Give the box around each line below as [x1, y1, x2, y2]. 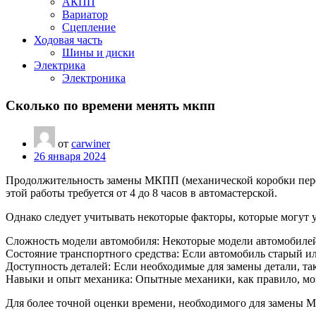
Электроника [62, 72, 126, 84]
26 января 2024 [34, 150, 106, 163]
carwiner [71, 138, 110, 150]
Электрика [34, 59, 85, 71]
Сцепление [62, 21, 116, 33]
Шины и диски [62, 47, 135, 59]
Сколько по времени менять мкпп [6, 97, 215, 113]
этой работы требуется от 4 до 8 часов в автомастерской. [6, 187, 277, 200]
